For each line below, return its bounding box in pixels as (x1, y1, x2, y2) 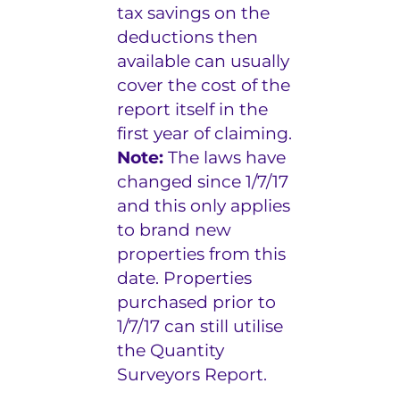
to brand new (117, 219, 232, 240)
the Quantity (117, 339, 225, 361)
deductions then (117, 26, 259, 47)
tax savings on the (117, 2, 271, 23)
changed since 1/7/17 (117, 171, 289, 192)
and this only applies (117, 195, 291, 216)
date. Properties (117, 267, 253, 288)
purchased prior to (117, 291, 277, 312)
